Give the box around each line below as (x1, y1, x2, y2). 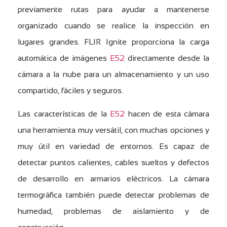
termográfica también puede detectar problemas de (18, 191, 209, 200)
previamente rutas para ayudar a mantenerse (18, 5, 209, 14)
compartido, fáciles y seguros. (18, 86, 123, 95)
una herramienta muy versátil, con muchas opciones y (18, 126, 209, 135)
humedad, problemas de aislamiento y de (18, 207, 209, 216)
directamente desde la (128, 53, 209, 62)
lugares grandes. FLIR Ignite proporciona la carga (18, 37, 209, 46)
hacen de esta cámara (125, 109, 209, 119)
